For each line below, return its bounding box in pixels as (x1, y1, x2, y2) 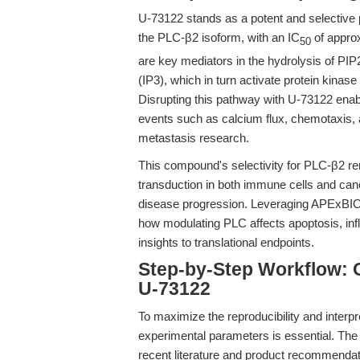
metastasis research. (138, 131, 249, 145)
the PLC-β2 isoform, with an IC (138, 31, 300, 44)
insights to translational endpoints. (138, 235, 314, 249)
